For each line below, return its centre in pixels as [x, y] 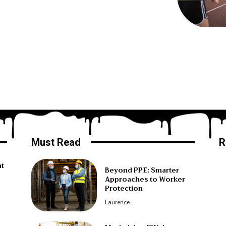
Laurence [117, 202]
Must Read [56, 142]
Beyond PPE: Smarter [142, 170]
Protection [124, 188]
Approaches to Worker [145, 179]
